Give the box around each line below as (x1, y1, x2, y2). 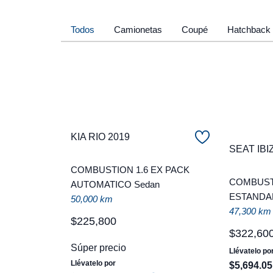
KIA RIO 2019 (71, 131, 130, 142)
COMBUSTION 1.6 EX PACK (71, 164, 190, 175)
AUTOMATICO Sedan (71, 179, 160, 190)
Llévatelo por (71, 258, 116, 268)
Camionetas (114, 24, 162, 35)
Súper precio (71, 242, 126, 253)
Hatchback (227, 24, 271, 35)
